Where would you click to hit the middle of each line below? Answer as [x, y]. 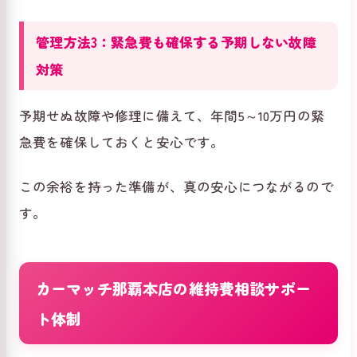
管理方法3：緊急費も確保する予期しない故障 [176, 41]
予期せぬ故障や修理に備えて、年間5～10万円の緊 [172, 115]
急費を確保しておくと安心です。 [122, 141]
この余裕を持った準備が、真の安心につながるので [177, 186]
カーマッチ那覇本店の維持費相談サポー [173, 288]
